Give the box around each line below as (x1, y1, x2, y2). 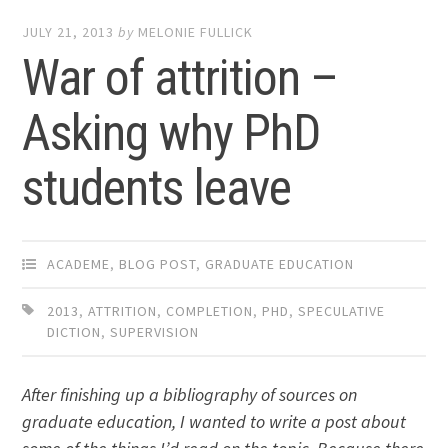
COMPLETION (166, 301, 254, 320)
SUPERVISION (110, 322, 200, 341)
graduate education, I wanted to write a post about (22, 409, 407, 433)
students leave (22, 158, 292, 217)
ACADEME (47, 254, 111, 273)
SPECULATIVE (298, 301, 386, 320)
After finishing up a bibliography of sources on (22, 382, 358, 406)
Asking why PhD (22, 103, 321, 162)
